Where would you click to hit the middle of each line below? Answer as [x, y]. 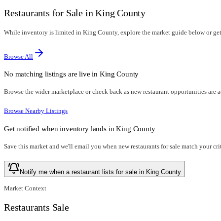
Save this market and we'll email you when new [67, 146]
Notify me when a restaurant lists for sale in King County [100, 172]
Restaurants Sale [37, 207]
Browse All [18, 57]
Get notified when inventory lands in [60, 128]
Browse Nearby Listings [36, 111]
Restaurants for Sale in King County [75, 13]
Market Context [25, 188]
